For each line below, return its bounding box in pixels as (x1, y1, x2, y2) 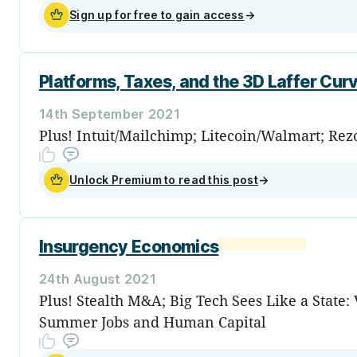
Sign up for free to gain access (69, 7, 245, 22)
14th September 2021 (39, 105, 181, 122)
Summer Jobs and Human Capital (39, 312, 266, 331)
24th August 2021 (39, 270, 157, 287)
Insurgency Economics (39, 236, 219, 257)
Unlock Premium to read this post (69, 172, 258, 186)
